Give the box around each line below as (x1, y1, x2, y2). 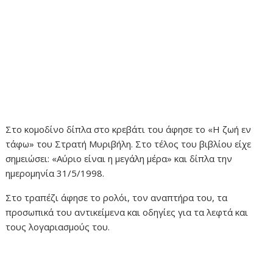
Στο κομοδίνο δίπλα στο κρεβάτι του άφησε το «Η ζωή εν (5, 123, 252, 136)
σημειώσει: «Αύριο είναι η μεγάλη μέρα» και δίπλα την (5, 152, 233, 165)
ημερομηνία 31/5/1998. (5, 167, 105, 180)
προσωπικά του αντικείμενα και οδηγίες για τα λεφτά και (5, 206, 249, 219)
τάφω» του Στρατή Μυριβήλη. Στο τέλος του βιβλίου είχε (5, 138, 252, 151)
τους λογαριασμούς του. (5, 221, 110, 233)
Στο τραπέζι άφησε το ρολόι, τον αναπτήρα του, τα (5, 191, 228, 204)
